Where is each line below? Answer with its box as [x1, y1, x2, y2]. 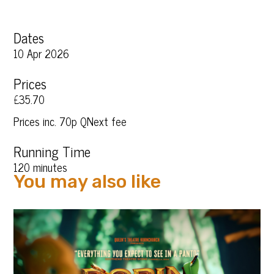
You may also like [13, 171, 161, 193]
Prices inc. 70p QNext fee [13, 112, 127, 131]
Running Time [13, 140, 91, 163]
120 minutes [13, 158, 68, 177]
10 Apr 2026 [13, 44, 70, 63]
